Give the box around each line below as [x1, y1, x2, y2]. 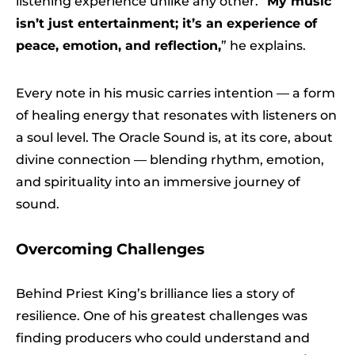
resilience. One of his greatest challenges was [16, 307, 307, 323]
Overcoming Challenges [16, 239, 204, 258]
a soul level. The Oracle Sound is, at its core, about [16, 129, 333, 145]
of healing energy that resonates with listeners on [16, 107, 337, 123]
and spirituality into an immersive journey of [16, 174, 300, 189]
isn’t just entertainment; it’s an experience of [16, 15, 317, 31]
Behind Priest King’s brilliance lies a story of [16, 285, 295, 301]
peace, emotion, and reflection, [16, 37, 221, 53]
